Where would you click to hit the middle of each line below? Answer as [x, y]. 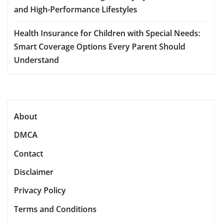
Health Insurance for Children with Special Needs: [107, 33]
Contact [28, 153]
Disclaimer [34, 172]
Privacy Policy [40, 191]
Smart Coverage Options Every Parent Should [100, 46]
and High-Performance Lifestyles [76, 9]
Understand [36, 60]
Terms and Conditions [55, 209]
